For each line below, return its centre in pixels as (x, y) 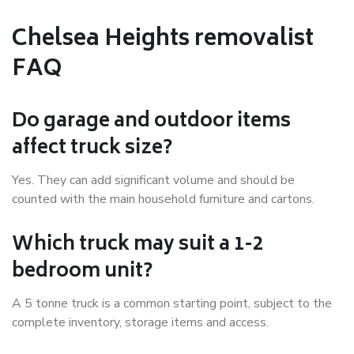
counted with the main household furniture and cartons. (163, 200)
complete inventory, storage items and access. (140, 323)
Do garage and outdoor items (151, 122)
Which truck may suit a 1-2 (137, 246)
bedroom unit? (82, 273)
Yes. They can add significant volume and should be (153, 181)
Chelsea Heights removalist (163, 40)
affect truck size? (92, 149)
